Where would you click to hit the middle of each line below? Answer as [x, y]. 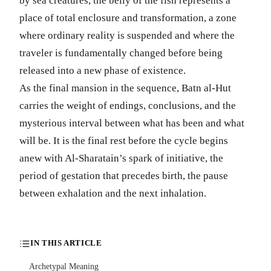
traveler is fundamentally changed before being [121, 53]
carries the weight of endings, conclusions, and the [128, 105]
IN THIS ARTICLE [66, 243]
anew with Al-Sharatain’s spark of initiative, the [121, 158]
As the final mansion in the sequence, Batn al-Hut [125, 88]
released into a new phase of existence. [103, 70]
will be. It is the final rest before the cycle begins [124, 140]
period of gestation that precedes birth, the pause [124, 175]
